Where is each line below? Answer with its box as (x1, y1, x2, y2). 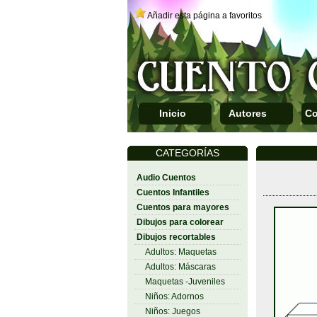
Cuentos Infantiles (136, 188, 209, 197)
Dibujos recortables (136, 232, 216, 242)
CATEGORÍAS (155, 147, 219, 158)
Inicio (158, 108, 186, 119)
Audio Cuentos (136, 173, 196, 183)
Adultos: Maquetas (144, 247, 217, 257)
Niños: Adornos (144, 292, 204, 301)
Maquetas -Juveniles (144, 277, 225, 287)
